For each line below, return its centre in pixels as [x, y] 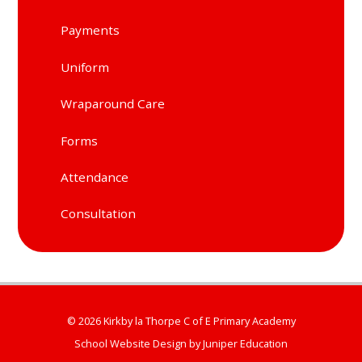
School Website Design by [139, 344]
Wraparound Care [113, 104]
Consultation [99, 214]
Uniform [85, 67]
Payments [90, 30]
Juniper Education [245, 344]
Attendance [95, 177]
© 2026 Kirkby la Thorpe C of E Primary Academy [181, 321]
